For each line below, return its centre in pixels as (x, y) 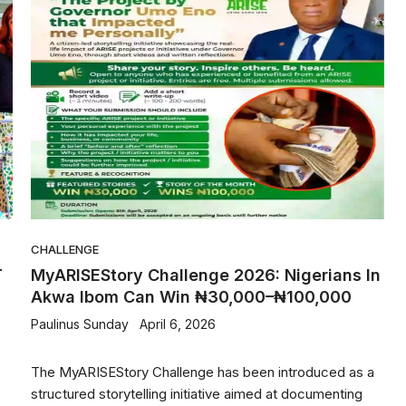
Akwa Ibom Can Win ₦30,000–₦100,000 (191, 297)
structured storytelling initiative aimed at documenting (197, 394)
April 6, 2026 (178, 324)
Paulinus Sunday (80, 324)
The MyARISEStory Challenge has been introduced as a (203, 372)
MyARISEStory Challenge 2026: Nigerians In (206, 275)
